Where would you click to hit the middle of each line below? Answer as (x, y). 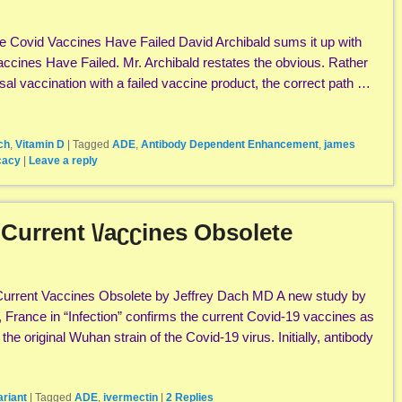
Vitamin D (40, 144)
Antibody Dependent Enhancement (230, 144)
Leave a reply (63, 160)
